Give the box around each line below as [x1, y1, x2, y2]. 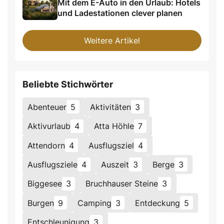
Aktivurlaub [27, 121, 71, 131]
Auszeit [101, 159, 129, 169]
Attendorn [27, 140, 65, 150]
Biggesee [27, 178, 62, 189]
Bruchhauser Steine [85, 178, 158, 189]
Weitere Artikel [84, 35, 140, 45]
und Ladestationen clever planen [57, 8, 182, 18]
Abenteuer [27, 101, 67, 112]
